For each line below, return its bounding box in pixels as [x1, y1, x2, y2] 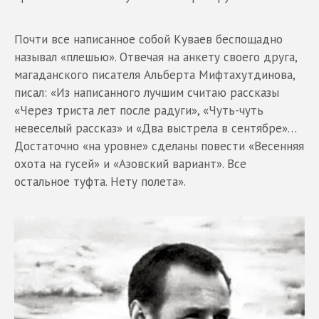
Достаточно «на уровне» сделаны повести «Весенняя [14, 138, 304, 155]
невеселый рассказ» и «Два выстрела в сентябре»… [14, 120, 296, 137]
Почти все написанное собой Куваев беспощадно [14, 31, 283, 48]
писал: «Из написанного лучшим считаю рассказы [14, 85, 279, 101]
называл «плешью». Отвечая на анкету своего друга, [14, 49, 297, 66]
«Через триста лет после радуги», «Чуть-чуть [14, 103, 263, 119]
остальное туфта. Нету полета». [14, 174, 186, 190]
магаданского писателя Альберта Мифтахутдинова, [14, 67, 295, 83]
